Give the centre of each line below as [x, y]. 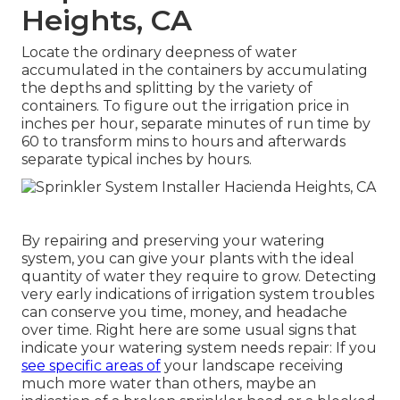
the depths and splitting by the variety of [167, 88]
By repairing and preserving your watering [173, 240]
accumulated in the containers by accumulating [195, 71]
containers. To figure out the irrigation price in [185, 106]
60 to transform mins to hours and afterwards [183, 142]
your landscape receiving [252, 365]
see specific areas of [91, 365]
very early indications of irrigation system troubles [198, 294]
